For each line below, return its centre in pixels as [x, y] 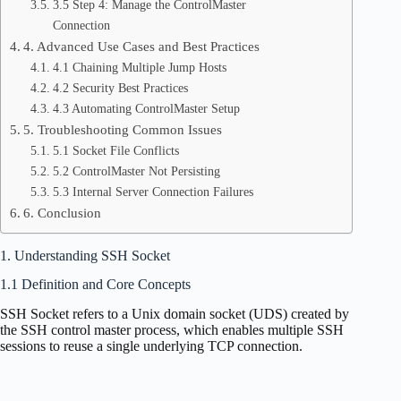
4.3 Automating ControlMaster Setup [146, 108]
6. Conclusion [63, 212]
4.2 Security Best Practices [120, 87]
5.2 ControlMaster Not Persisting [136, 171]
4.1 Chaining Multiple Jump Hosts [139, 67]
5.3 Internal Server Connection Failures [153, 191]
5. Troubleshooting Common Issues [123, 129]
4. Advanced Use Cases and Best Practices [142, 46]
